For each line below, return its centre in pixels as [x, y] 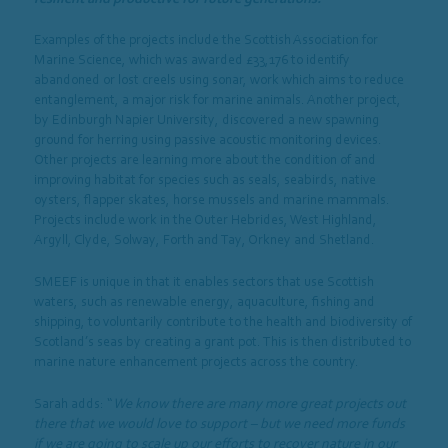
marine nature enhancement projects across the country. [196, 361]
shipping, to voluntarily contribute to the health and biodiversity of [222, 321]
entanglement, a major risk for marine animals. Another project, [217, 99]
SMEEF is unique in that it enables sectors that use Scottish [203, 281]
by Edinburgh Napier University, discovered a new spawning [206, 119]
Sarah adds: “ [73, 402]
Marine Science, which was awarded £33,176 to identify [191, 59]
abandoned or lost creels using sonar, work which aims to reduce [218, 79]
